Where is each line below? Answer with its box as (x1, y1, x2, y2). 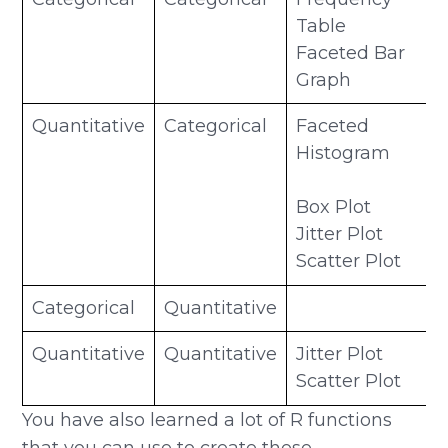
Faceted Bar (296, 42, 406, 65)
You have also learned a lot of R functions (22, 409, 393, 432)
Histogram (296, 142, 391, 165)
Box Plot (296, 196, 372, 219)
